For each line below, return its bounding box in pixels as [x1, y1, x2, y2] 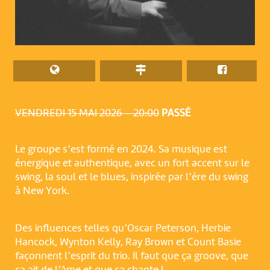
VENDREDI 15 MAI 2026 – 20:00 [14, 107, 159, 119]
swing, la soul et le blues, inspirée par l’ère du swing [14, 172, 248, 183]
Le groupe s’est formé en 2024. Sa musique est [14, 144, 227, 155]
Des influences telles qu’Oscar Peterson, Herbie [14, 223, 231, 234]
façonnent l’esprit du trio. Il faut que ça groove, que [14, 251, 248, 262]
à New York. [14, 186, 69, 197]
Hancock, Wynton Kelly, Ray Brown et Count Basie [14, 237, 241, 248]
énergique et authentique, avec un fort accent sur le [14, 158, 250, 169]
